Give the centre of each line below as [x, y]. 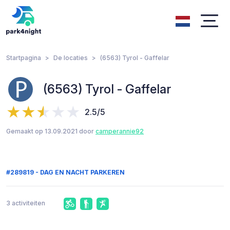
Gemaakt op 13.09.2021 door [51, 131]
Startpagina [24, 58]
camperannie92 [120, 131]
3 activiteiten [26, 203]
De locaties [71, 58]
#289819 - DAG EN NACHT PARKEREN [65, 172]
